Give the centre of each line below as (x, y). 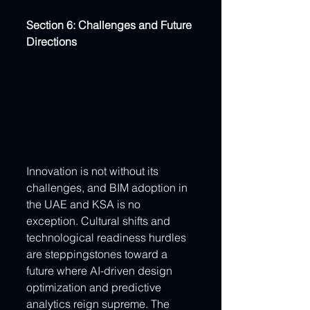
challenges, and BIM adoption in (108, 187)
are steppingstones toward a (98, 254)
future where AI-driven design (101, 270)
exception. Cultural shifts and (100, 220)
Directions (52, 42)
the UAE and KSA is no (85, 204)
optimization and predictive (95, 287)
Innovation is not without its (94, 171)
